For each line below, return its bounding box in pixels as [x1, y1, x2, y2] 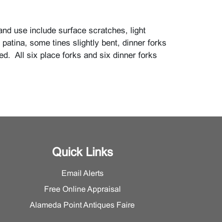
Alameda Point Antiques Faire [30, 202, 135, 209]
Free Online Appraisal [44, 186, 121, 193]
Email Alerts [61, 170, 104, 177]
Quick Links [52, 148, 113, 159]
